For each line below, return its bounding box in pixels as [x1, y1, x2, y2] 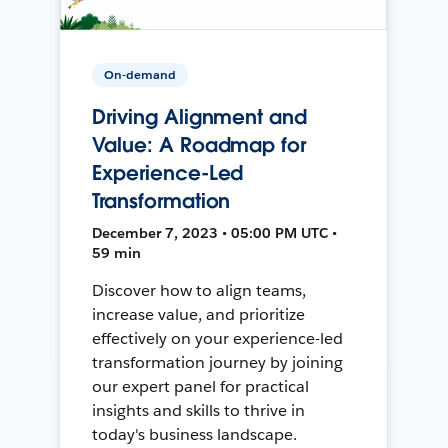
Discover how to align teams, [92, 279, 306, 301]
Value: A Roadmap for [92, 131, 306, 158]
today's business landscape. [92, 423, 297, 445]
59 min [92, 243, 142, 262]
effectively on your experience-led [92, 327, 343, 349]
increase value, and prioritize [92, 303, 305, 325]
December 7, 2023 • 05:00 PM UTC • [92, 223, 338, 242]
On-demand [104, 65, 177, 83]
